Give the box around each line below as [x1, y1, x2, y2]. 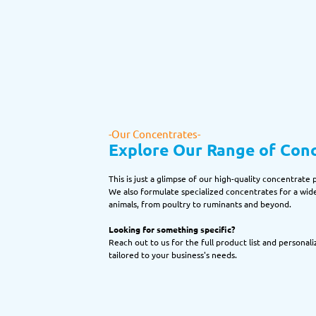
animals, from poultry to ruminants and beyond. [108, 197, 291, 209]
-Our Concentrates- [108, 126, 200, 140]
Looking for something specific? [108, 223, 235, 235]
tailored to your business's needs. [108, 248, 237, 260]
